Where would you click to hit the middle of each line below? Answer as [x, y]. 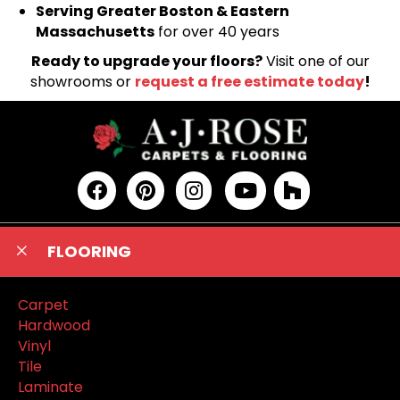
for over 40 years [217, 32]
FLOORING [89, 251]
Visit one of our [316, 62]
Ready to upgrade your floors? [146, 62]
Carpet [43, 304]
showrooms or [82, 82]
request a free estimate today [249, 82]
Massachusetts [95, 32]
